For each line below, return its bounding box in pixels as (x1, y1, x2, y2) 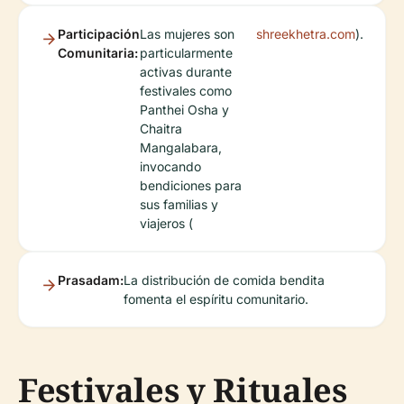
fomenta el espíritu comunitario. (124, 291, 308, 307)
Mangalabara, (140, 140, 222, 155)
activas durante (140, 64, 232, 79)
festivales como (140, 83, 232, 98)
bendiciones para (140, 178, 242, 193)
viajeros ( (140, 216, 193, 231)
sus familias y (140, 197, 218, 212)
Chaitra (140, 121, 182, 136)
